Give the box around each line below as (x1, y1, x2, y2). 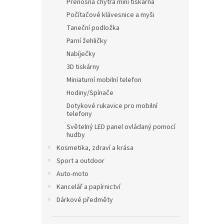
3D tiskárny (66, 62, 99, 72)
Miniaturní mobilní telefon (66, 75, 141, 85)
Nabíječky (66, 49, 95, 59)
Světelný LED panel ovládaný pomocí (66, 122, 175, 132)
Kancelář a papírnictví (56, 182, 120, 192)
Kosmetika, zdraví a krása (56, 143, 133, 153)
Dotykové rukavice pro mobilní (66, 101, 157, 111)
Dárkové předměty (56, 195, 113, 205)
